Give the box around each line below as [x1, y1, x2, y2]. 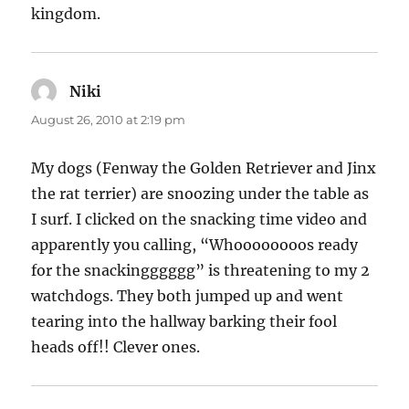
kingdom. [31, 5, 101, 24]
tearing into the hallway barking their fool [31, 312, 338, 331]
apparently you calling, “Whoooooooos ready [31, 236, 359, 255]
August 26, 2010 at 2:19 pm [31, 112, 186, 128]
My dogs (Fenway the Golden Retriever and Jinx [31, 159, 377, 178]
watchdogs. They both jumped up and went [31, 287, 344, 306]
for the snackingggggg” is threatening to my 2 [31, 261, 371, 280]
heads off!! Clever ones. [31, 338, 201, 357]
